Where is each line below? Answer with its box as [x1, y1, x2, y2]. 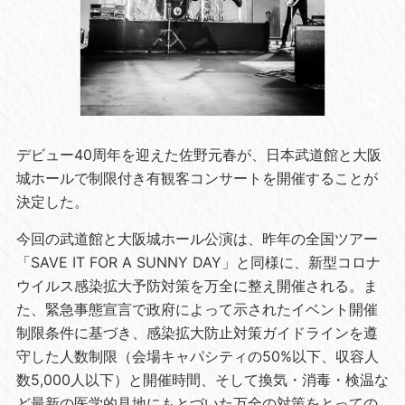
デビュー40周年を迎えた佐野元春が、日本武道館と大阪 [15, 145, 381, 164]
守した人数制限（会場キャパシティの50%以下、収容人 [15, 346, 379, 365]
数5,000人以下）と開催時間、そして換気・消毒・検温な [15, 370, 389, 389]
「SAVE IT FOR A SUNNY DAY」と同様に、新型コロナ [15, 252, 381, 271]
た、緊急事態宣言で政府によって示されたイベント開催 [15, 299, 378, 318]
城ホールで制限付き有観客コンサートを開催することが [15, 168, 378, 187]
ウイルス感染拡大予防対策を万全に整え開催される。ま [15, 276, 378, 295]
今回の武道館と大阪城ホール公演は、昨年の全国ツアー [15, 229, 378, 248]
